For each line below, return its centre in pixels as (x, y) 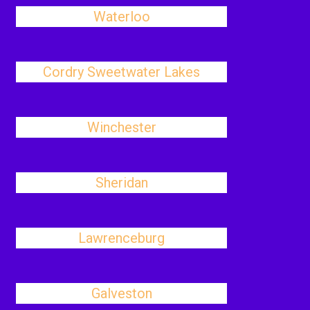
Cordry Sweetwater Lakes (122, 72)
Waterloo (121, 17)
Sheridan (121, 183)
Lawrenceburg (122, 238)
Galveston (121, 293)
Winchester (121, 127)
